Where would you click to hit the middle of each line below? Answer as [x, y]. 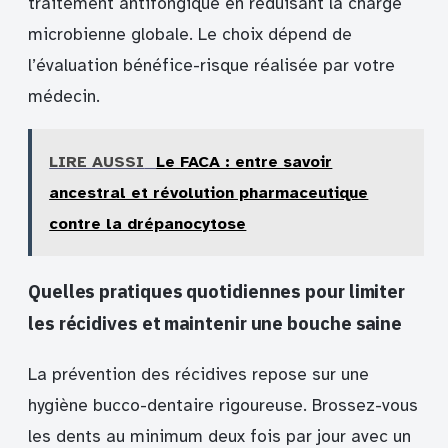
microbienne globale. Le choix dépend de [190, 34]
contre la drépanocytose [148, 224]
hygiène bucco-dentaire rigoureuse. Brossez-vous [223, 405]
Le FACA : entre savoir [244, 162]
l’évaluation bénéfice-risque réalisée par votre [211, 65]
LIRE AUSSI [97, 162]
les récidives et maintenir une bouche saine [215, 322]
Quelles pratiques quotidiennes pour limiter [217, 290]
